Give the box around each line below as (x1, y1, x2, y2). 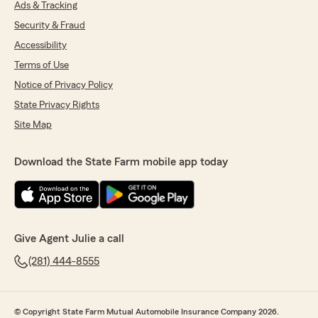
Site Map (14, 120, 52, 131)
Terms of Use (14, 60, 69, 71)
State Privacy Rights (14, 100, 99, 111)
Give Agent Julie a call (14, 233, 124, 245)
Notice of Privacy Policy (14, 80, 113, 91)
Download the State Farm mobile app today (14, 156, 228, 168)
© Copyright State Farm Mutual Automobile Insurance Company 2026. (14, 307, 279, 317)
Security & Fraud (14, 21, 85, 31)
